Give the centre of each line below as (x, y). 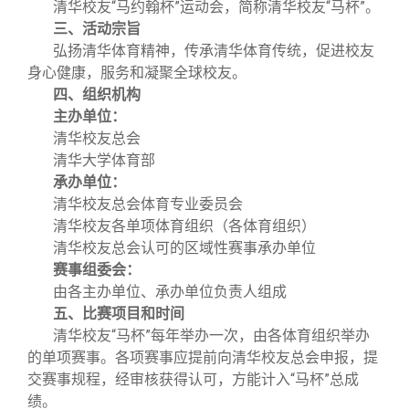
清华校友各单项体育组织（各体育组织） (184, 226)
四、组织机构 (97, 94)
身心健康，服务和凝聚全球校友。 (137, 73)
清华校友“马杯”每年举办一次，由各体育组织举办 (211, 336)
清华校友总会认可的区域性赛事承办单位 (184, 248)
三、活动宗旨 (97, 29)
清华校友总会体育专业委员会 (148, 204)
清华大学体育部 (104, 160)
